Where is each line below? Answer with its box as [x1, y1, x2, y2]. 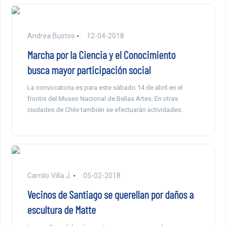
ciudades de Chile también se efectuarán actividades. [27, 106, 183, 114]
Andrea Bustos [27, 32, 75, 40]
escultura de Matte [27, 203, 96, 216]
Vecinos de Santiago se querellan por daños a [27, 188, 194, 201]
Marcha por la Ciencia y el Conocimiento [27, 48, 176, 62]
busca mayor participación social [27, 63, 151, 77]
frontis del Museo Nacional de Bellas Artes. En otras [27, 95, 178, 103]
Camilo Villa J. [27, 172, 71, 180]
